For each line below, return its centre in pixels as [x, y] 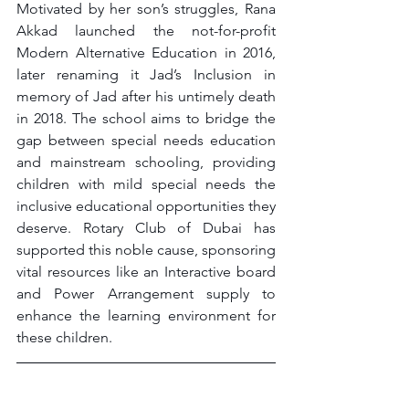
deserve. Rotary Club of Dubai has [146, 227]
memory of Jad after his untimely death [146, 96]
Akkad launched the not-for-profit [146, 30]
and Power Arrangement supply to [146, 293]
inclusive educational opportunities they [146, 205]
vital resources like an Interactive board [146, 271]
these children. [64, 337]
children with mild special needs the [146, 184]
